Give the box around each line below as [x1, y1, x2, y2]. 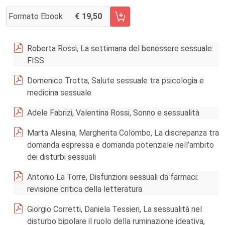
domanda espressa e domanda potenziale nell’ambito [27, 140, 214, 150]
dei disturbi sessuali [27, 152, 96, 162]
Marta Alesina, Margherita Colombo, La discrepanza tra [27, 128, 219, 138]
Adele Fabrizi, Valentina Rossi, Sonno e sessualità [27, 108, 199, 118]
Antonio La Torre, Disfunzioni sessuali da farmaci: [27, 172, 198, 182]
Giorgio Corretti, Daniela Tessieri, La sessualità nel [27, 204, 202, 214]
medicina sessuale [27, 88, 91, 97]
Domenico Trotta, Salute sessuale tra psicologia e [27, 76, 204, 85]
